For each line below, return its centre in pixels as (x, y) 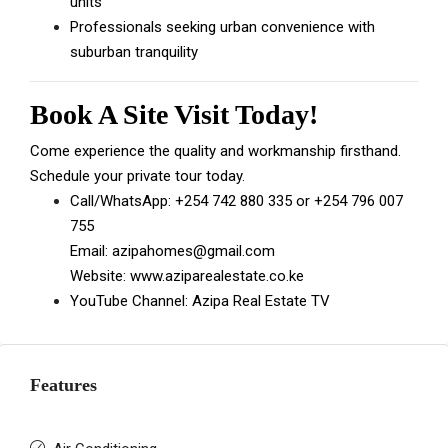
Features (63, 385)
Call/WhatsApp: (122, 201)
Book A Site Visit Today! (174, 114)
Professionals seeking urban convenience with (222, 27)
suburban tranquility (134, 52)
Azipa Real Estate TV (261, 301)
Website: (100, 276)
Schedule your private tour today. (137, 176)
